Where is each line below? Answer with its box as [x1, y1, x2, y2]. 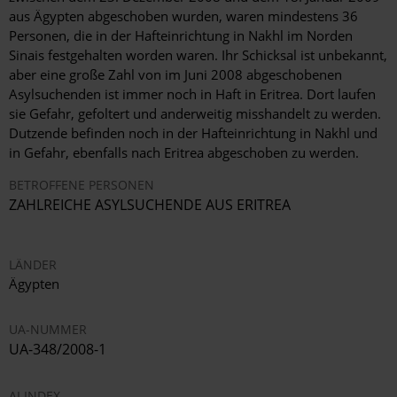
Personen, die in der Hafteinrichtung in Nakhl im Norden [9, 27, 353, 45]
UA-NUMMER [9, 321, 87, 339]
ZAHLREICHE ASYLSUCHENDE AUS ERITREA [9, 195, 291, 215]
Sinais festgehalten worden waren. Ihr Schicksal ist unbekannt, [9, 46, 387, 65]
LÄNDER [9, 256, 57, 274]
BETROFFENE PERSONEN [9, 176, 154, 194]
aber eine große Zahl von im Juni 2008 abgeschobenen [9, 66, 342, 84]
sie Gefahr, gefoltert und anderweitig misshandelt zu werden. [9, 105, 381, 123]
